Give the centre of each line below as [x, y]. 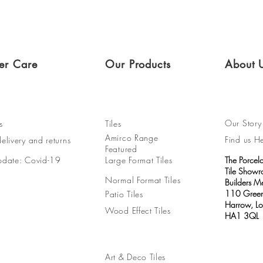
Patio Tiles [124, 194]
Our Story [243, 123]
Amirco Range [132, 138]
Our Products [138, 64]
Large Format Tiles [139, 160]
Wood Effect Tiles [138, 210]
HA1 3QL [242, 216]
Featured [121, 149]
